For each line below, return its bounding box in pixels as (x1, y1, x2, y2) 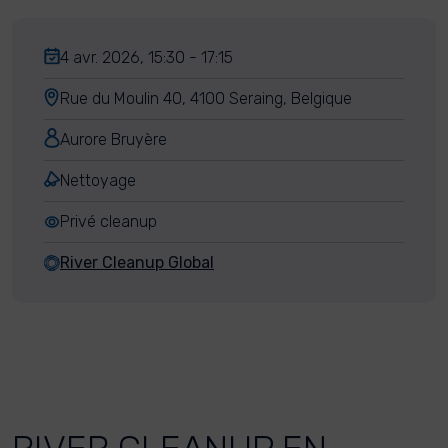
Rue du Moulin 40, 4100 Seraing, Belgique (60, 89, 352, 108)
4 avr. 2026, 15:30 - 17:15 (60, 48, 233, 67)
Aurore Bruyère (60, 130, 167, 149)
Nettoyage (60, 171, 136, 190)
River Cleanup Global (60, 253, 214, 272)
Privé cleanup (60, 212, 157, 231)
